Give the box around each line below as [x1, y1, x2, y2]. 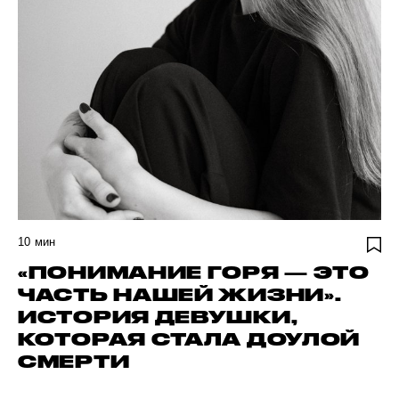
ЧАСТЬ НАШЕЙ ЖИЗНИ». [18, 285, 342, 305]
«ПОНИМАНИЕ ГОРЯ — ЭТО [18, 263, 370, 282]
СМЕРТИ [18, 352, 130, 371]
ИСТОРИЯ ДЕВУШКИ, [18, 307, 298, 327]
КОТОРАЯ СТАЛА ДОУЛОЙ [18, 330, 361, 349]
